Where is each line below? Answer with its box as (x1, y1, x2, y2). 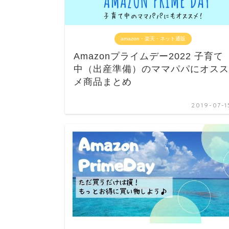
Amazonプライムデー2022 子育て (74, 51, 223, 61)
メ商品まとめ (74, 76, 132, 87)
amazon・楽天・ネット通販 (120, 35, 186, 41)
